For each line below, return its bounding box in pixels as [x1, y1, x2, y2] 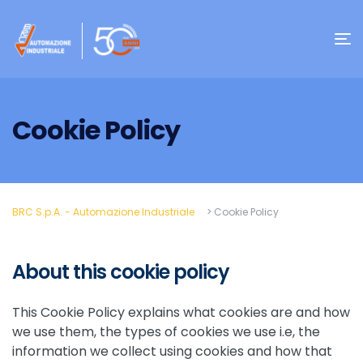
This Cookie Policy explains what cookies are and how [12, 303, 350, 322]
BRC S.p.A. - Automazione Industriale [12, 205, 194, 219]
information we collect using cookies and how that [12, 342, 332, 361]
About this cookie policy [12, 258, 229, 285]
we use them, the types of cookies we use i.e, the [12, 322, 320, 341]
